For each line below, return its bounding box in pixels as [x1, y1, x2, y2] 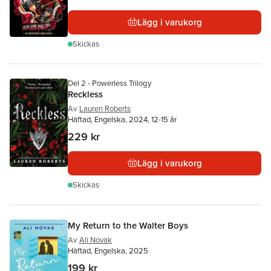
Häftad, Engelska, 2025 [68, 244, 148, 256]
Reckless [68, 87, 103, 100]
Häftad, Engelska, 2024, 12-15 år [68, 113, 177, 125]
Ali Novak [79, 233, 112, 246]
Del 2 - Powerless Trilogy [68, 77, 151, 89]
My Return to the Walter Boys [68, 218, 188, 232]
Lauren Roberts [79, 102, 131, 114]
